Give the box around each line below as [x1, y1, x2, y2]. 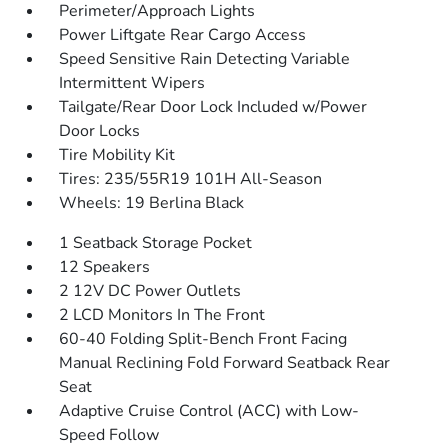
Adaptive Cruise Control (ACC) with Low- [59, 400, 360, 422]
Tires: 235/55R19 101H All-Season [59, 168, 323, 190]
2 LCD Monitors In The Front [59, 304, 266, 326]
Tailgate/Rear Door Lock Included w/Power [59, 96, 368, 118]
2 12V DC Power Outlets [59, 280, 242, 302]
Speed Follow [59, 424, 160, 446]
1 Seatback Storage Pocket [59, 232, 253, 254]
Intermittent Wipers [59, 72, 206, 94]
